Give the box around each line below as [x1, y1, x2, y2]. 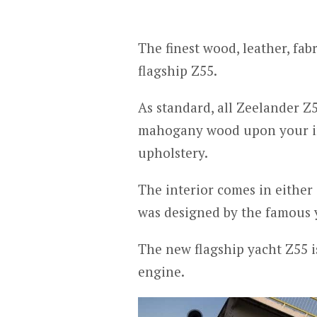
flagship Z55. [138, 62, 217, 80]
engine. [138, 263, 185, 281]
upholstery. [138, 144, 208, 162]
